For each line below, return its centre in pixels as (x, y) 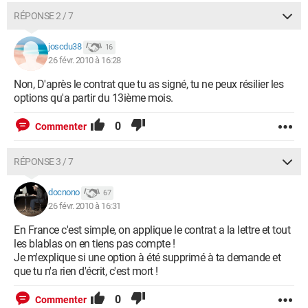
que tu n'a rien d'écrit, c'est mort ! (86, 271)
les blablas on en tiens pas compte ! (94, 244)
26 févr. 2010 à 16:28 (85, 60)
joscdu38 (65, 47)
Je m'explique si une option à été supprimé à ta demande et (147, 257)
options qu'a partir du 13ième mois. (93, 98)
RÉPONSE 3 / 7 (44, 162)
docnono (64, 192)
